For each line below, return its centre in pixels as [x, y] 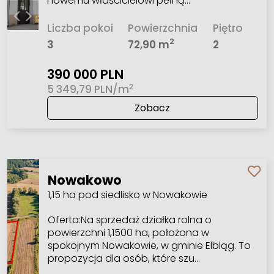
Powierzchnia [163, 28]
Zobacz [153, 108]
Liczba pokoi [80, 28]
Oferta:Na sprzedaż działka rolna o [129, 220]
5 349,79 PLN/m [88, 90]
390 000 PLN [85, 75]
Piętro [228, 28]
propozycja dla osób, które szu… [124, 258]
